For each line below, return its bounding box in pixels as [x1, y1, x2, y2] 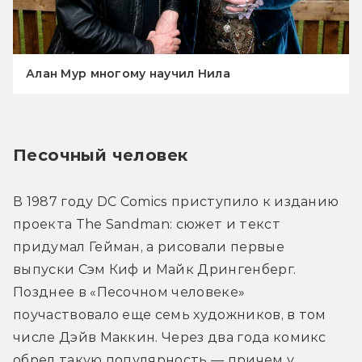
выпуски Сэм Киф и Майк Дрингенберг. [13, 261, 297, 277]
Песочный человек [13, 145, 188, 165]
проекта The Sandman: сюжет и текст [13, 216, 280, 232]
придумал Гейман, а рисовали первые [13, 238, 284, 255]
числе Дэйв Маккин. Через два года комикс [13, 329, 326, 345]
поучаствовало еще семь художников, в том [13, 306, 326, 322]
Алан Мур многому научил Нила [26, 65, 230, 81]
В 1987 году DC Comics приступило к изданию [13, 193, 339, 209]
